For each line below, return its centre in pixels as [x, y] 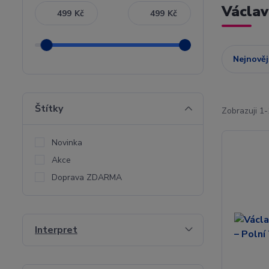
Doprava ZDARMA [87, 177]
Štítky [49, 109]
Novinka [67, 143]
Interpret [56, 230]
